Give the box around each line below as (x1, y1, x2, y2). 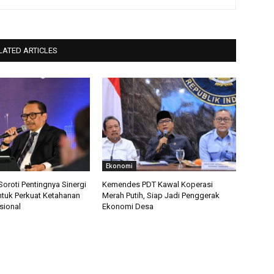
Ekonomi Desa (102, 202, 154, 212)
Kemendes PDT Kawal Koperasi (102, 180, 213, 190)
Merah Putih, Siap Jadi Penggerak (102, 191, 220, 201)
